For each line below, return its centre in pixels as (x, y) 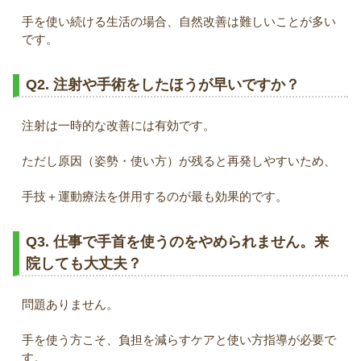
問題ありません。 (70, 305)
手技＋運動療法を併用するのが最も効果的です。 (155, 197)
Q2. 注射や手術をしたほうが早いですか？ (163, 85)
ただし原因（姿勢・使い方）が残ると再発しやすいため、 (179, 161)
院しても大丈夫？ (84, 264)
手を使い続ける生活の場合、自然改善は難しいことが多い (179, 22)
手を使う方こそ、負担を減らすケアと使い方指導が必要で (179, 340)
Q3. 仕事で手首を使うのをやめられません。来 (177, 242)
